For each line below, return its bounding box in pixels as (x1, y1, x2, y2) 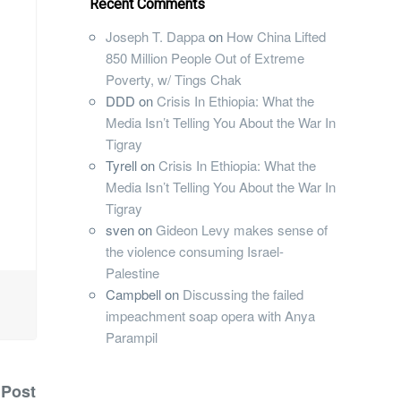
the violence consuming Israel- (106, 242, 284, 261)
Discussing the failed (183, 285, 303, 304)
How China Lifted (226, 27, 326, 47)
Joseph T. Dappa (106, 27, 205, 47)
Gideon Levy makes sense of (156, 220, 328, 240)
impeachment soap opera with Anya (106, 306, 315, 326)
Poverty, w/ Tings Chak (106, 70, 242, 90)
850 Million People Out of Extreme (106, 48, 304, 68)
